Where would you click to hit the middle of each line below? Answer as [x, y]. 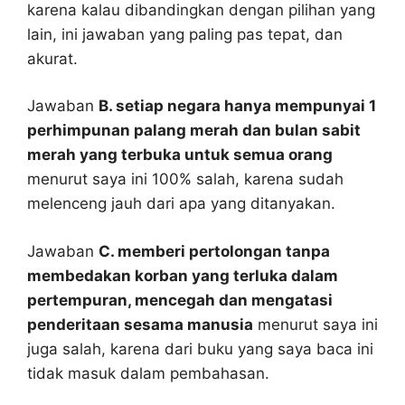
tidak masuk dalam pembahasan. [148, 373]
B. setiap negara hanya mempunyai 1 [237, 106]
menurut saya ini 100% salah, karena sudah [185, 179]
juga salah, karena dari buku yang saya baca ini [200, 348]
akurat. [52, 58]
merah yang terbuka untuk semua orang [180, 155]
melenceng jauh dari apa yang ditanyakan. [181, 204]
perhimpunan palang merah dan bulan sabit [194, 131]
